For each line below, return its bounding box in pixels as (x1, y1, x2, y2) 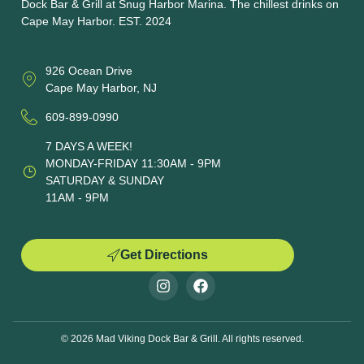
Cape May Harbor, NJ (45, 81, 157, 95)
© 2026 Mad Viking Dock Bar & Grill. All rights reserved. (60, 333, 304, 345)
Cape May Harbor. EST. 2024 (21, 15, 171, 28)
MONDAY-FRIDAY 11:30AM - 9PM (45, 157, 221, 171)
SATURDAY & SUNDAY (45, 174, 164, 188)
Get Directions (120, 248, 208, 262)
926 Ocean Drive (45, 64, 132, 78)
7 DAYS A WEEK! (45, 140, 132, 154)
